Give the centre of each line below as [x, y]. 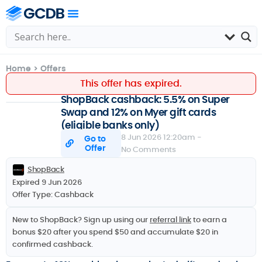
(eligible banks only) [110, 125]
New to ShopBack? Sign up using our [81, 219]
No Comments [149, 149]
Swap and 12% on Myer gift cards [138, 112]
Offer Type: [32, 194]
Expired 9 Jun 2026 [47, 182]
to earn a [209, 219]
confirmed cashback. [53, 244]
